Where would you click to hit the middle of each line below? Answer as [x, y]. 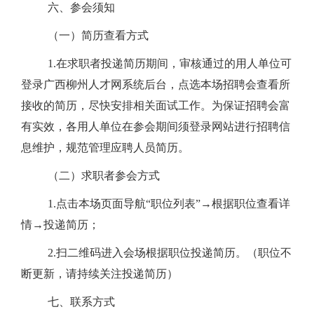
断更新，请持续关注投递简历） [100, 274]
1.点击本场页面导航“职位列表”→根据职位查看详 [169, 204]
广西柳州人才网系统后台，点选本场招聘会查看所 [167, 84]
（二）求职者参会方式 [104, 176]
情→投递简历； [60, 225]
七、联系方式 [81, 302]
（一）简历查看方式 [98, 35]
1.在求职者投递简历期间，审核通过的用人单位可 [170, 63]
